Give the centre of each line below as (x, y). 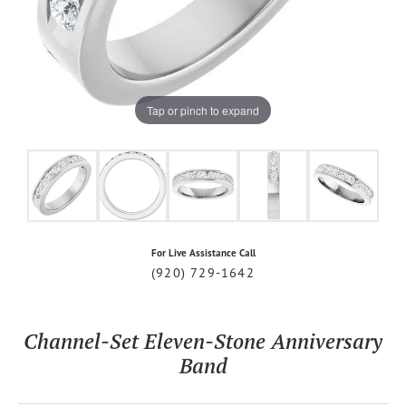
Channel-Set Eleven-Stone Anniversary (203, 341)
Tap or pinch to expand (203, 110)
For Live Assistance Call (203, 253)
